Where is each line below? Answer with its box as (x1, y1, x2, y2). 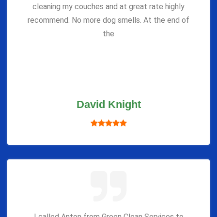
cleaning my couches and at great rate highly (32, 1, 185, 11)
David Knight (76, 98, 141, 110)
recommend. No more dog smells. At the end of (28, 15, 189, 25)
